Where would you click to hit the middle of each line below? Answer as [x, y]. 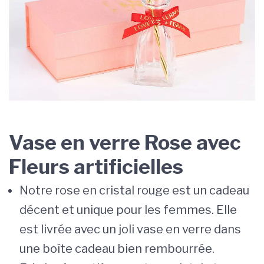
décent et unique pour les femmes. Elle [128, 209]
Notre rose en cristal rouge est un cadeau [134, 190]
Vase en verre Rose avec [125, 142]
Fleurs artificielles [96, 166]
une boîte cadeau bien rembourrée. [117, 248]
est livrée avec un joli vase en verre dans [130, 229]
